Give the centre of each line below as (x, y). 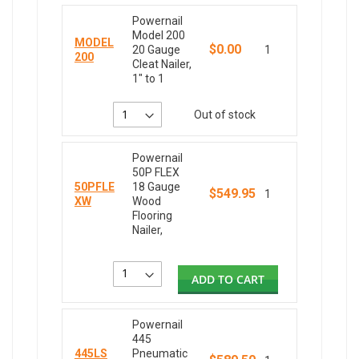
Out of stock (225, 115)
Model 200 (158, 36)
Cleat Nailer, (161, 65)
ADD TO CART (228, 280)
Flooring (152, 216)
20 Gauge (156, 50)
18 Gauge (156, 187)
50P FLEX (155, 173)
